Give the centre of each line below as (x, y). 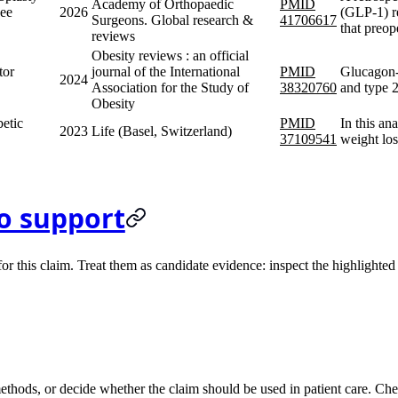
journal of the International (166, 71)
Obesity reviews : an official (170, 55)
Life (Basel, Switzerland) (162, 131)
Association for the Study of (170, 87)
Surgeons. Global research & (172, 20)
